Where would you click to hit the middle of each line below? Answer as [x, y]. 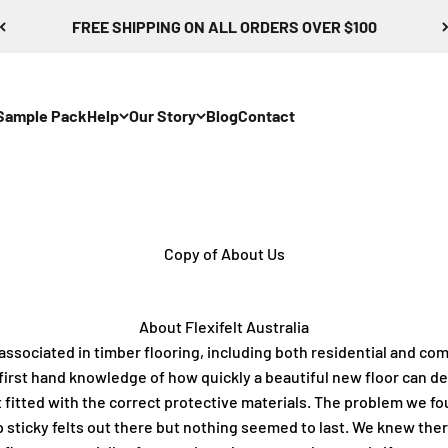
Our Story [162, 115]
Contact [266, 115]
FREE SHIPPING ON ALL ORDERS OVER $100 [224, 26]
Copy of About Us [224, 253]
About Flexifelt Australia [224, 326]
